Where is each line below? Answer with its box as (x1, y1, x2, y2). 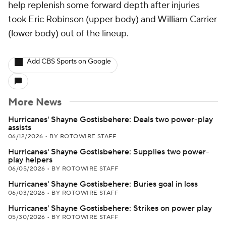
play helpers (8, 155, 52, 165)
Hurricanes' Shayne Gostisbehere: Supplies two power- (8, 147, 209, 157)
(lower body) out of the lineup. (8, 28, 129, 39)
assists (8, 123, 31, 133)
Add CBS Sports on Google (27, 57, 111, 66)
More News (8, 96, 62, 109)
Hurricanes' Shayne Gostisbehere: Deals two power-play (8, 115, 213, 125)
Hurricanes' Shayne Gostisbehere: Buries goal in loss (8, 179, 198, 189)
